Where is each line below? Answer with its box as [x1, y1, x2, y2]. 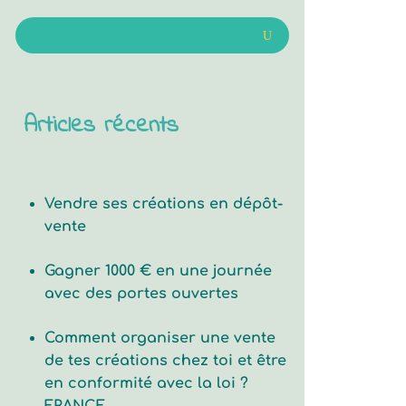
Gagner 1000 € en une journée [43, 263, 272, 280]
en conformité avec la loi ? [43, 375, 248, 392]
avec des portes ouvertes [43, 285, 238, 303]
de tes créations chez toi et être [43, 353, 286, 370]
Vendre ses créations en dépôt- [43, 196, 283, 213]
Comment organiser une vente [43, 330, 275, 347]
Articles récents [23, 109, 179, 144]
